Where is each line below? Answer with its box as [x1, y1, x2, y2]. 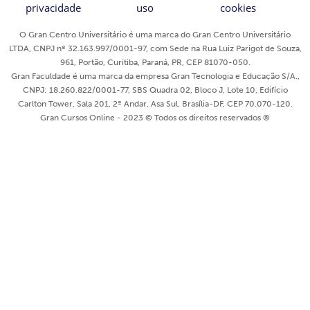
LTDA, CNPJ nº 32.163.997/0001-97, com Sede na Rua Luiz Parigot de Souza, [8, 44, 302, 54]
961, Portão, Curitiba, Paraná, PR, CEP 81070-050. [60, 57, 250, 68]
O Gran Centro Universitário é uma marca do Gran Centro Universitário [19, 30, 291, 40]
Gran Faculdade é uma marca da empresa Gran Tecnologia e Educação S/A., [10, 71, 300, 82]
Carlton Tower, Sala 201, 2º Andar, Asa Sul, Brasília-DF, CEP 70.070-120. [17, 99, 293, 109]
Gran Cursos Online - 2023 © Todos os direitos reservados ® [40, 113, 270, 123]
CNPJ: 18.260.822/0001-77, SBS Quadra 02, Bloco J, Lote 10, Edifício [22, 85, 288, 95]
